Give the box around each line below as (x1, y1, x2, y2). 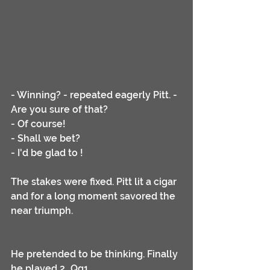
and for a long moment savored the (11, 190, 178, 202)
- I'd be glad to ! (11, 146, 83, 159)
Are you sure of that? (11, 103, 108, 115)
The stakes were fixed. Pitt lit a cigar (11, 175, 179, 187)
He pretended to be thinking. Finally (11, 248, 180, 260)
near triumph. (11, 204, 75, 216)
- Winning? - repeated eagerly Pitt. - (11, 89, 180, 101)
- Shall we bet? (11, 132, 80, 144)
